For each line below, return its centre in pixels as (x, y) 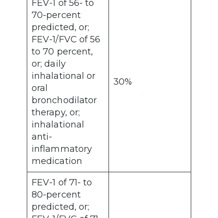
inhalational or (64, 76)
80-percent (56, 195)
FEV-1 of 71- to (62, 183)
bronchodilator (64, 100)
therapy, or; (56, 113)
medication (58, 161)
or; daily (49, 64)
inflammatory (62, 149)
